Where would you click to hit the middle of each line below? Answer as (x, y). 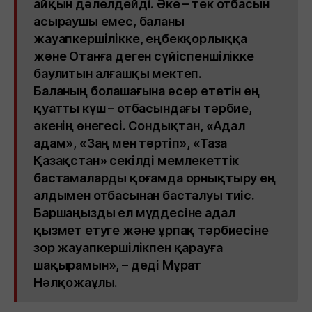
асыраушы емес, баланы (109, 21)
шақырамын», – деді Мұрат (118, 265)
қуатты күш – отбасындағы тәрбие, (143, 108)
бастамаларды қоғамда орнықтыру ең (155, 178)
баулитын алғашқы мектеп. (118, 73)
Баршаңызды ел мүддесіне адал (134, 213)
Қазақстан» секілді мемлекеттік (136, 161)
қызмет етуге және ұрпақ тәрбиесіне (151, 230)
